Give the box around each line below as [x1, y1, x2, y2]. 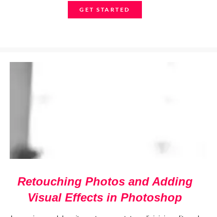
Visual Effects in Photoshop [28, 191, 182, 204]
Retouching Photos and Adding [17, 175, 193, 188]
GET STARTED [79, 6, 130, 13]
